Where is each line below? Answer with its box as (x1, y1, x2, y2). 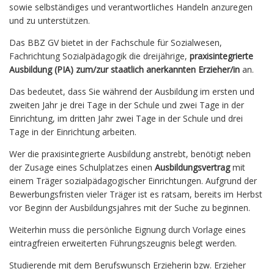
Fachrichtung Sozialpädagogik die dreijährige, (9, 50, 190, 62)
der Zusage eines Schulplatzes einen (9, 161, 155, 174)
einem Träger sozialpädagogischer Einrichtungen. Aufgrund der (9, 175, 257, 187)
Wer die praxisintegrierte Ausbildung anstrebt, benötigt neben (9, 148, 251, 160)
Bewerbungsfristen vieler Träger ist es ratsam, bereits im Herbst (9, 188, 262, 201)
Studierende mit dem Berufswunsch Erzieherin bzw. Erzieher (9, 259, 246, 272)
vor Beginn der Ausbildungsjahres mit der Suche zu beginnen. (9, 202, 253, 214)
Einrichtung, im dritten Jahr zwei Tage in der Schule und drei (9, 113, 243, 125)
